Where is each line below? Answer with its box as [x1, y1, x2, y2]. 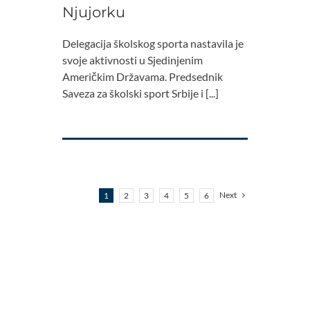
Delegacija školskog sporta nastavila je [62, 37, 244, 51]
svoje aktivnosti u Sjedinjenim [62, 53, 203, 67]
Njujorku [62, 3, 125, 21]
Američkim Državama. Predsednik [62, 70, 223, 84]
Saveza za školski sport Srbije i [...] [62, 86, 219, 100]
